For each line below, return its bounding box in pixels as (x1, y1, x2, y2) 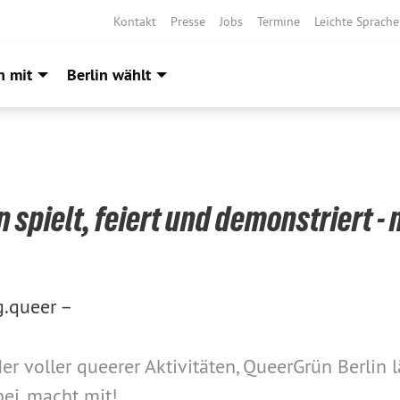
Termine (257, 13, 300, 29)
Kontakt (113, 13, 156, 29)
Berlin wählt (67, 64, 151, 85)
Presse (171, 13, 205, 29)
